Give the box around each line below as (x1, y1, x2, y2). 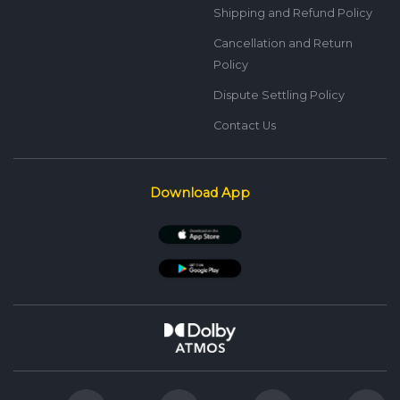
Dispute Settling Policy (213, 87, 345, 102)
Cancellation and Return (213, 36, 353, 50)
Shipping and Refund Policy (213, 5, 372, 20)
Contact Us (213, 118, 276, 132)
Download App (150, 184, 250, 201)
